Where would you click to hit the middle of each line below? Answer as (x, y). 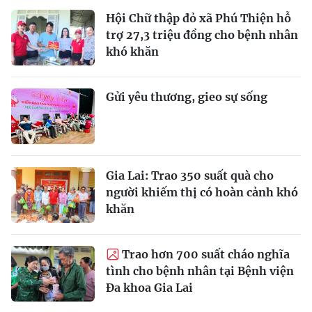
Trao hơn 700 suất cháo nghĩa (206, 254)
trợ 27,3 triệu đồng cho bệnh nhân (202, 34)
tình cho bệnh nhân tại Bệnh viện (200, 271)
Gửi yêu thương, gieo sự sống (187, 96)
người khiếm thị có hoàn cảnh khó (202, 192)
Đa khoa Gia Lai (149, 287)
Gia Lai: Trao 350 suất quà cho (190, 175)
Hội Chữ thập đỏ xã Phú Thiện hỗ (198, 18)
